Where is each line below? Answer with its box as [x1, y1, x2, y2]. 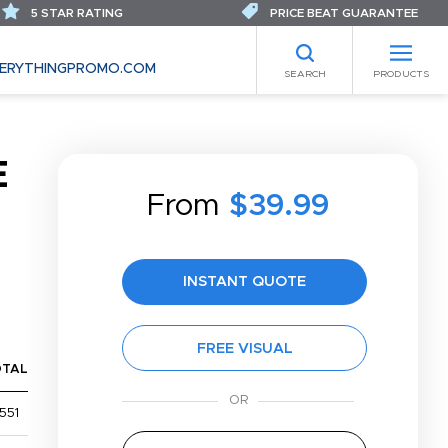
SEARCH [283, 68, 326, 79]
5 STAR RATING [28, 7, 123, 19]
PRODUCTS [372, 68, 429, 79]
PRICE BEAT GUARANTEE [267, 7, 418, 19]
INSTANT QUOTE [183, 274, 306, 289]
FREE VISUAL [196, 341, 293, 356]
